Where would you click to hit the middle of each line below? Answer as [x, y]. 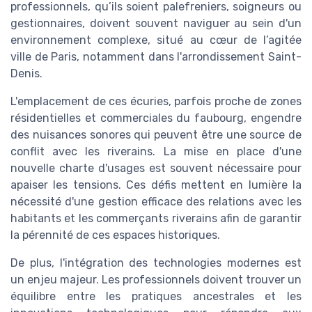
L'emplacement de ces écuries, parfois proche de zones [156, 101]
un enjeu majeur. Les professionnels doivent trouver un [156, 279]
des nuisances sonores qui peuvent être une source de [156, 134]
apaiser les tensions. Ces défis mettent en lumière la [156, 185]
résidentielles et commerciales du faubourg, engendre [156, 118]
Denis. [26, 73]
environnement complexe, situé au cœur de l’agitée [156, 40]
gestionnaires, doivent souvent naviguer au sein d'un [156, 23]
